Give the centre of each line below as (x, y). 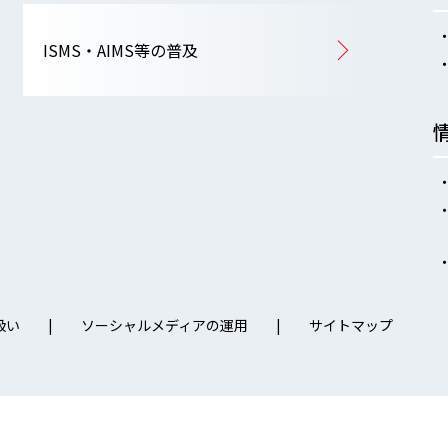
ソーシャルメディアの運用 (164, 325)
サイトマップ (351, 325)
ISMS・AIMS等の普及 (120, 49)
